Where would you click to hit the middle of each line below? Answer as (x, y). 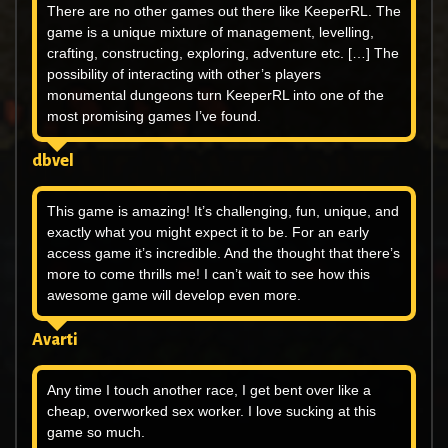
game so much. (96, 432)
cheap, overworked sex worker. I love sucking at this (211, 411)
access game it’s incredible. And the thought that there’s (223, 253)
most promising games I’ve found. (154, 116)
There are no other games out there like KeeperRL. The (224, 11)
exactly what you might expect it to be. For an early (208, 232)
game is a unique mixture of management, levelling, (210, 32)
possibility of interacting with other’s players (184, 74)
